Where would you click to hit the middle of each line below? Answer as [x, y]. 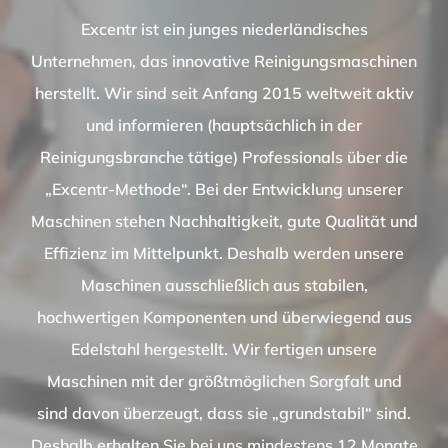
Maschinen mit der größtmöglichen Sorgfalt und [224, 381]
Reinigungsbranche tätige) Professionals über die [224, 157]
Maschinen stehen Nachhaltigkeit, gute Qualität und [224, 221]
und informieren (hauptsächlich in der [224, 125]
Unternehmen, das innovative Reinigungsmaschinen [224, 61]
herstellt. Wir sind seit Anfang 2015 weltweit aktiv [224, 93]
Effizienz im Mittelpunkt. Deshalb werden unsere [224, 253]
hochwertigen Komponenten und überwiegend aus [224, 317]
